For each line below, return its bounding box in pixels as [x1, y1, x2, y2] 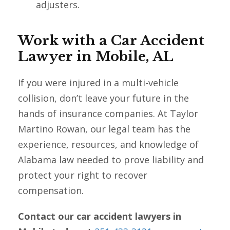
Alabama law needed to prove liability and [18, 154, 204, 166]
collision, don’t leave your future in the [18, 92, 189, 105]
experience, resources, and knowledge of [18, 138, 199, 151]
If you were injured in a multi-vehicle [18, 76, 179, 89]
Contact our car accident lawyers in [18, 210, 181, 223]
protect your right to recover [18, 169, 147, 182]
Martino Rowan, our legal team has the [18, 123, 190, 136]
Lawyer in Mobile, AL [18, 48, 174, 65]
